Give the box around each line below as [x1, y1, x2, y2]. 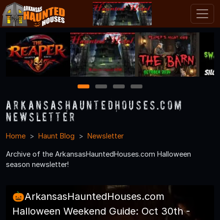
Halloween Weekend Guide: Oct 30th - [12, 205, 190, 217]
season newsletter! [6, 160, 69, 168]
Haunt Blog [38, 131, 75, 140]
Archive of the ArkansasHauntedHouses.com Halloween [6, 149, 191, 158]
